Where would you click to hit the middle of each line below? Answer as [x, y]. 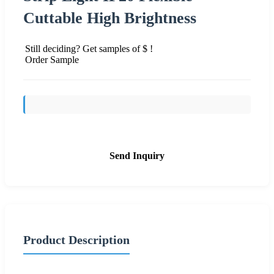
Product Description [76, 239]
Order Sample [52, 59]
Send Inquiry [137, 155]
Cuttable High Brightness [110, 18]
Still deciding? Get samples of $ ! [89, 48]
